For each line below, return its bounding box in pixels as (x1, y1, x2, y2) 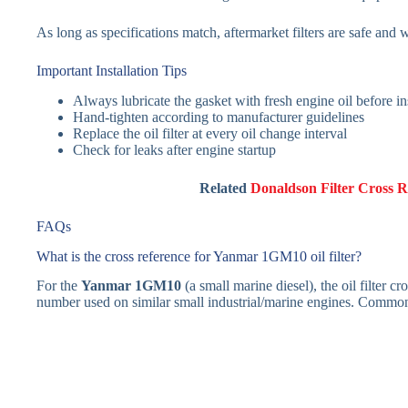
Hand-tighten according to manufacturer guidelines (73, 108, 364, 125)
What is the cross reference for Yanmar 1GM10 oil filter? (36, 248, 362, 264)
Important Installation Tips (36, 63, 187, 79)
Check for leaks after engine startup (73, 141, 276, 158)
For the (36, 278, 81, 294)
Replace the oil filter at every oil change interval (73, 125, 347, 141)
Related (199, 179, 250, 196)
